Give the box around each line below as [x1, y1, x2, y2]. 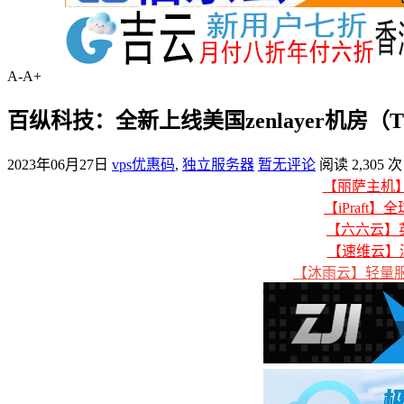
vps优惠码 [112, 156, 175, 172]
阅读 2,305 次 [319, 156, 402, 172]
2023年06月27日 [7, 156, 108, 172]
